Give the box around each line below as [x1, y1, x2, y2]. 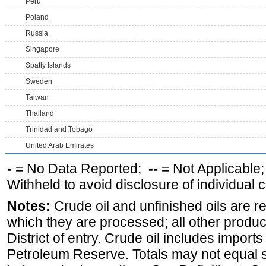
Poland [26, 13, 49, 21]
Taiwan [26, 93, 49, 102]
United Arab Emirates [26, 141, 94, 150]
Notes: [7, 198, 50, 214]
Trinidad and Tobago [26, 125, 93, 134]
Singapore [26, 45, 59, 53]
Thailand [26, 109, 54, 118]
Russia [26, 29, 48, 37]
